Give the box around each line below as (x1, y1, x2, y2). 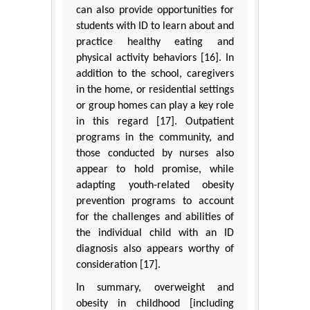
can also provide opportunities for (76, 5, 234, 17)
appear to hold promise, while (76, 164, 234, 176)
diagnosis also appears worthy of (76, 244, 234, 255)
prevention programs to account (76, 196, 234, 208)
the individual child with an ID (76, 228, 234, 239)
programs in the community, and (76, 132, 234, 144)
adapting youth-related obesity (76, 180, 234, 192)
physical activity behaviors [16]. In (76, 53, 234, 64)
